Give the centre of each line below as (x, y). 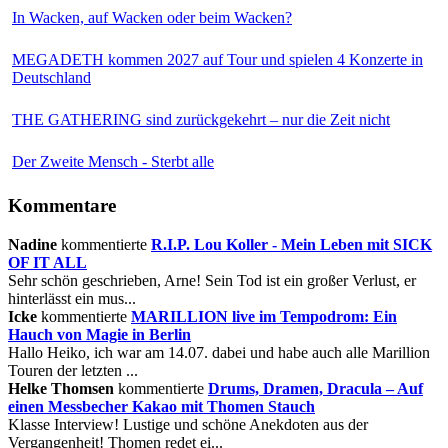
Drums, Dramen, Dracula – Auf (315, 388)
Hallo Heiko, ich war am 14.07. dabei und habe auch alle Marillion (219, 352)
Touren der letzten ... (73, 370)
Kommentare (62, 206)
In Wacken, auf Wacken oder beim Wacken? (152, 18)
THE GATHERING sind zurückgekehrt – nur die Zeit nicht (201, 120)
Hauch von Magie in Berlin (99, 334)
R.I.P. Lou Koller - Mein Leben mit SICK (291, 244)
